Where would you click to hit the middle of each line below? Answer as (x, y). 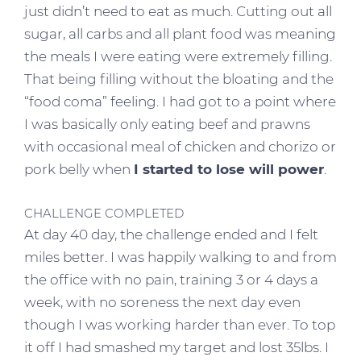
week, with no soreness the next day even (162, 302)
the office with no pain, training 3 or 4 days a (171, 279)
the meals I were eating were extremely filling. (178, 56)
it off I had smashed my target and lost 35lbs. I (176, 347)
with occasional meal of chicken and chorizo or (180, 146)
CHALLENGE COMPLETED (104, 213)
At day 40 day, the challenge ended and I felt (171, 234)
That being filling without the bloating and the (179, 79)
